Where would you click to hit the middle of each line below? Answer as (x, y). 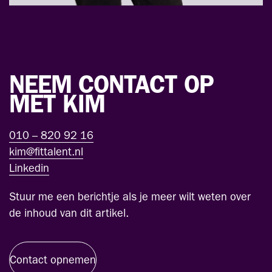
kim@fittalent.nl (46, 154)
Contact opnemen (53, 261)
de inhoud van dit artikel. (69, 215)
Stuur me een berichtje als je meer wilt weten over (130, 199)
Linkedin (29, 170)
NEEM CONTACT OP (111, 88)
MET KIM (57, 107)
